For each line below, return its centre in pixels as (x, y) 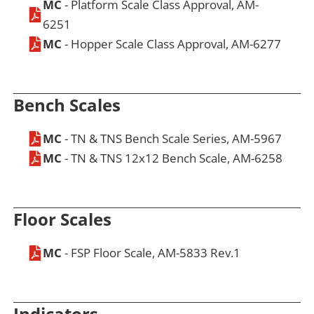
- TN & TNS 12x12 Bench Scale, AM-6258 (172, 158)
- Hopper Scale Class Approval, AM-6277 (172, 43)
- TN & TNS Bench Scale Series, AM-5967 (172, 138)
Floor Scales (63, 219)
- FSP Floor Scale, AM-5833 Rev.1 (151, 252)
